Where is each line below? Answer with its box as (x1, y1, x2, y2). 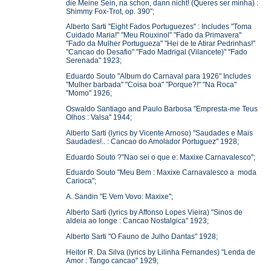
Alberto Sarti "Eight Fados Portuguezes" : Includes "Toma (66, 22, 252, 31)
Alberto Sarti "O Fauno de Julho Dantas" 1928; (66, 232, 218, 241)
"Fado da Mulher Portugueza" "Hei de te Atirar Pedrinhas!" (66, 39, 256, 48)
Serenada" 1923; (66, 56, 122, 65)
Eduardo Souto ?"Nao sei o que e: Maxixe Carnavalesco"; (66, 152, 256, 162)
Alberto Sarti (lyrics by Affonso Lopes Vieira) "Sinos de (66, 207, 243, 217)
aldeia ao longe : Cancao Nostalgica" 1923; (66, 216, 209, 225)
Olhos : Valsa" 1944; (66, 113, 132, 122)
